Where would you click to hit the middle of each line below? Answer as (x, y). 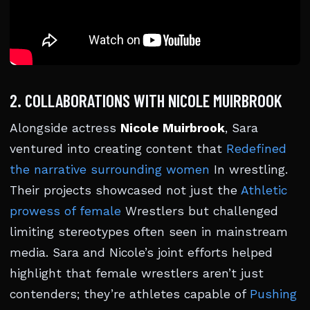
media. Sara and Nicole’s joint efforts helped (141, 253)
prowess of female (65, 211)
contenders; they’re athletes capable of (130, 294)
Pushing (273, 294)
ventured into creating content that (118, 149)
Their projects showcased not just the (125, 190)
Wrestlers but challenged (200, 211)
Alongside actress (65, 128)
